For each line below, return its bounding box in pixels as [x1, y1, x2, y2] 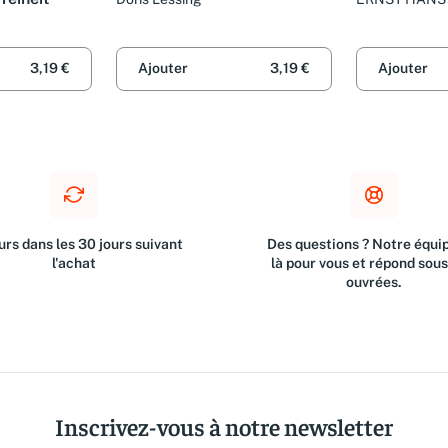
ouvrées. [346, 274, 402, 290]
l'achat [52, 255, 96, 271]
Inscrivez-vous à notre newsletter [55, 411, 393, 441]
